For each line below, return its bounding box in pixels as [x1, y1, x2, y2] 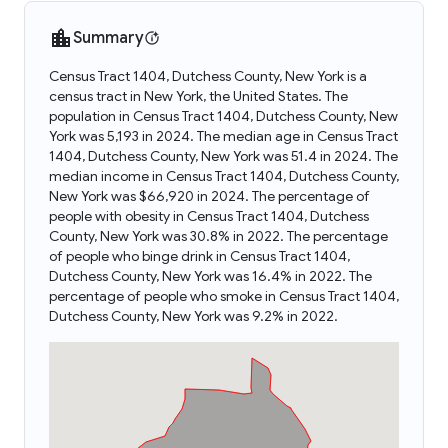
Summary [73, 28, 144, 48]
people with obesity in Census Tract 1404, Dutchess [49, 207, 369, 225]
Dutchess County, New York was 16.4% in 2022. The [49, 267, 372, 285]
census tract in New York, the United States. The [49, 87, 348, 105]
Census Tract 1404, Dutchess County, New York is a [49, 67, 367, 85]
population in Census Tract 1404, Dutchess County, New [49, 107, 398, 125]
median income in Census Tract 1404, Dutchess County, [49, 167, 399, 185]
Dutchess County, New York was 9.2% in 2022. [49, 307, 338, 325]
